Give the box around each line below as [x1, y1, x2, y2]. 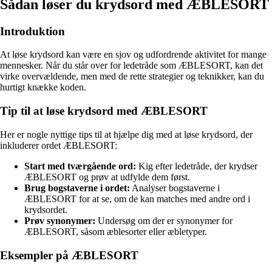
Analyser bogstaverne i [130, 182, 220, 193]
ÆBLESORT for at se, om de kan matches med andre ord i [24, 193, 250, 204]
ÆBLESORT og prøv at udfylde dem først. [24, 171, 190, 182]
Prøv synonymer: [24, 215, 95, 226]
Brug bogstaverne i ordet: [24, 182, 130, 193]
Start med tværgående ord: [24, 160, 136, 171]
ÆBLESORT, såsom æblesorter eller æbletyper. [24, 226, 207, 237]
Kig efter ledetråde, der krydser [136, 160, 257, 171]
